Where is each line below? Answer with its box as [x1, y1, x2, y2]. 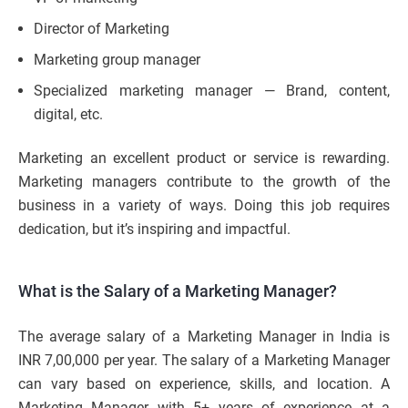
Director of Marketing [34, 20, 169, 38]
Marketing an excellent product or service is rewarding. [18, 149, 390, 168]
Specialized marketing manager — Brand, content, [34, 82, 390, 100]
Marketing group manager [34, 51, 200, 69]
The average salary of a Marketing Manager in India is [18, 328, 390, 346]
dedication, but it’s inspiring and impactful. [18, 220, 291, 239]
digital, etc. [34, 106, 103, 124]
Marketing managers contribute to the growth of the [18, 173, 390, 191]
